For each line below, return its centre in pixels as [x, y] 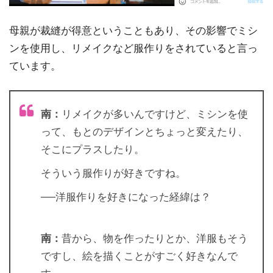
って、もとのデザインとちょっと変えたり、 [144, 132]
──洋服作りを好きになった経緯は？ [126, 197]
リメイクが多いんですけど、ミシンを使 [155, 115]
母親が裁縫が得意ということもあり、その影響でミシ [133, 30]
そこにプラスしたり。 [93, 150]
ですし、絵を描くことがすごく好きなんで [139, 257]
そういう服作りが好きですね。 [113, 174]
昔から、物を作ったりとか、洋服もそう [155, 239]
